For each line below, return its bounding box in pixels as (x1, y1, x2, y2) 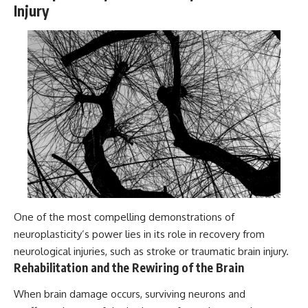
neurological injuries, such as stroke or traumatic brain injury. (14, 245, 289, 258)
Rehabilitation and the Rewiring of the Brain (14, 260, 244, 276)
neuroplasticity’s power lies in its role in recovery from (14, 228, 265, 241)
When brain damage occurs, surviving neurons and (14, 287, 245, 300)
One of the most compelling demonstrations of (14, 210, 234, 224)
